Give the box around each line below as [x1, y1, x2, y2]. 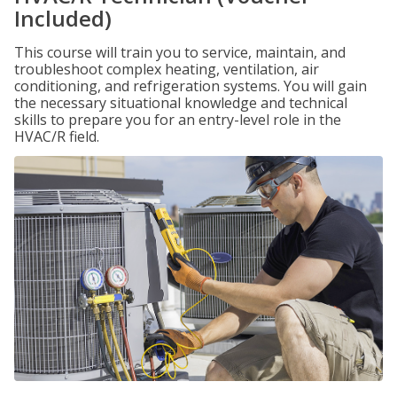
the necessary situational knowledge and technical [14, 93, 347, 113]
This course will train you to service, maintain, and [14, 43, 346, 62]
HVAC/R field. [14, 127, 99, 146]
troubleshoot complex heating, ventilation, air [14, 59, 319, 79]
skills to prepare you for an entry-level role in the [14, 110, 341, 129]
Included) [14, 4, 112, 33]
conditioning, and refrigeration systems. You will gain [14, 76, 367, 96]
